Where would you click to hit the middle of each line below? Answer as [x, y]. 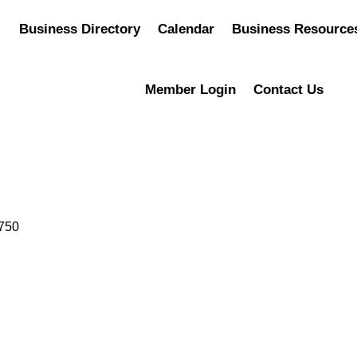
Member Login [191, 90]
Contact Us [289, 90]
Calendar [186, 29]
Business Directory [80, 29]
